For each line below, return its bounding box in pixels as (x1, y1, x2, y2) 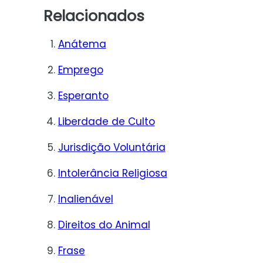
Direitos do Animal (58, 217, 150, 232)
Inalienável (58, 191, 113, 206)
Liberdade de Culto (58, 114, 155, 129)
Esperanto (58, 88, 109, 103)
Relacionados (43, 5, 144, 26)
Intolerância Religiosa (58, 166, 167, 180)
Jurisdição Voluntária (58, 140, 166, 154)
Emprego (58, 62, 103, 77)
